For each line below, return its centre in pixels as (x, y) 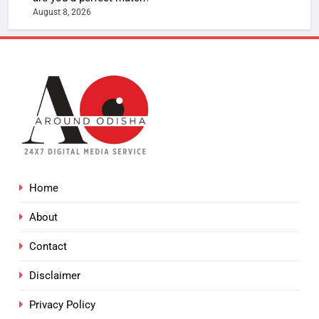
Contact (48, 247)
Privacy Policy (62, 305)
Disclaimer (55, 276)
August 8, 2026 (62, 12)
